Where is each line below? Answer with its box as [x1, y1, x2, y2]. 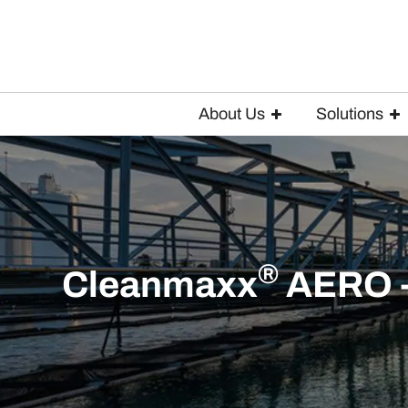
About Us [199, 104, 265, 123]
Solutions [316, 104, 383, 123]
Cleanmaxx [62, 264, 258, 304]
